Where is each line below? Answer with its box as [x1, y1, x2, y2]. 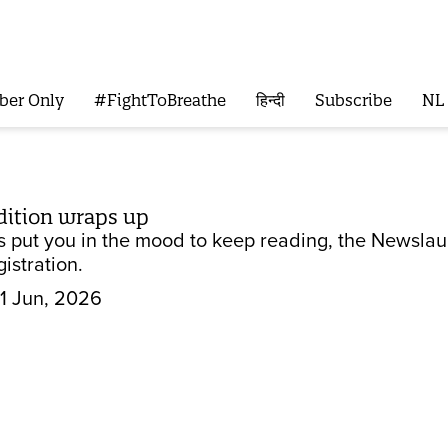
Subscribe [314, 90, 392, 111]
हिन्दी [255, 90, 285, 111]
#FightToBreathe [93, 90, 226, 111]
